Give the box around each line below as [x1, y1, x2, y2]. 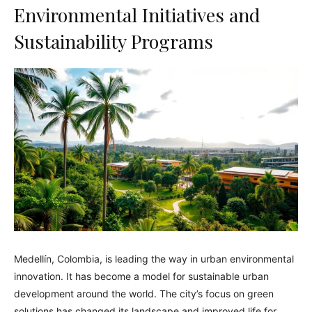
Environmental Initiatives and [14, 2, 260, 28]
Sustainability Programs [14, 29, 213, 54]
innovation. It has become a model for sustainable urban [14, 270, 269, 283]
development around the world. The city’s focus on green [14, 288, 274, 300]
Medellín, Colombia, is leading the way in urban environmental [14, 253, 294, 265]
